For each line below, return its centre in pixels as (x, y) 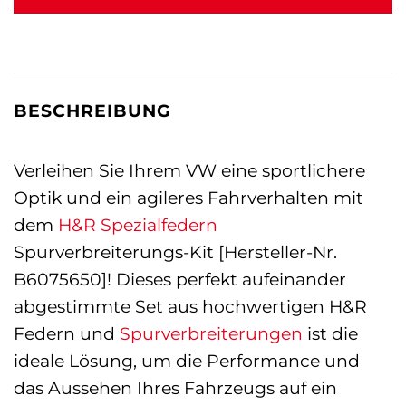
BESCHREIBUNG (92, 111)
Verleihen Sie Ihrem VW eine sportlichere (189, 170)
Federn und (67, 333)
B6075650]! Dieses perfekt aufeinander (180, 279)
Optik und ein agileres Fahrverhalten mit (188, 197)
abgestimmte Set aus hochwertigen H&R (190, 306)
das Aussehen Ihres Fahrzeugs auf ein (175, 387)
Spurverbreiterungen (211, 333)
